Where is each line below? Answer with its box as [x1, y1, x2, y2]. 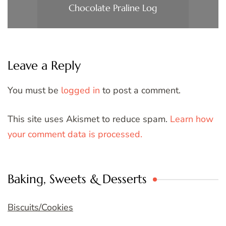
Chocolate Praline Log [69, 2, 157, 14]
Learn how [170, 113, 213, 126]
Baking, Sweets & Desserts [8, 172, 147, 187]
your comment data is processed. [8, 128, 142, 141]
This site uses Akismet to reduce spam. [8, 113, 170, 126]
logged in [61, 84, 100, 97]
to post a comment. [100, 84, 181, 97]
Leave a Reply [8, 58, 81, 74]
